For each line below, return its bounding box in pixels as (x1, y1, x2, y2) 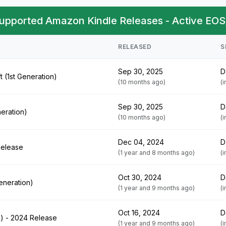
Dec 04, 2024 (118, 138, 164, 146)
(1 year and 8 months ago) (118, 149, 195, 156)
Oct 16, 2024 (118, 208, 160, 217)
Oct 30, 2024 (118, 173, 161, 182)
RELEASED (118, 43, 151, 50)
